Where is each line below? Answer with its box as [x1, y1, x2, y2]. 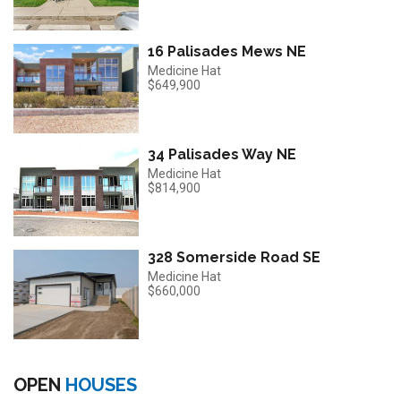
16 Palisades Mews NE [148, 42, 306, 60]
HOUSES [65, 373, 137, 396]
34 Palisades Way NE [148, 145, 296, 163]
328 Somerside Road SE [148, 248, 320, 266]
